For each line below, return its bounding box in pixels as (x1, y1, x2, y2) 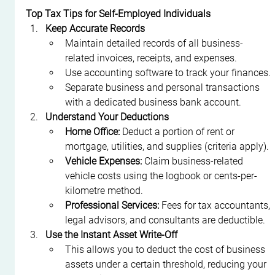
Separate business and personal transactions (65, 81, 263, 93)
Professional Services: (65, 199, 160, 211)
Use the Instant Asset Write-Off (45, 228, 178, 241)
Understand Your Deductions (45, 110, 169, 123)
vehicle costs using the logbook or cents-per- (65, 169, 258, 182)
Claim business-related (142, 155, 246, 167)
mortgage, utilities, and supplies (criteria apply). (65, 140, 269, 152)
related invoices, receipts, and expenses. (65, 52, 238, 64)
